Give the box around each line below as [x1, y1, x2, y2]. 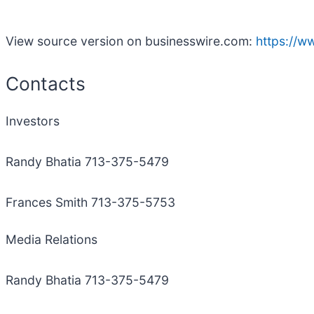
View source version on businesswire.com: [6, 33, 256, 48]
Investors [6, 114, 60, 129]
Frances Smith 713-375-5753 [6, 195, 175, 210]
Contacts [6, 71, 86, 95]
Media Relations [6, 232, 97, 247]
